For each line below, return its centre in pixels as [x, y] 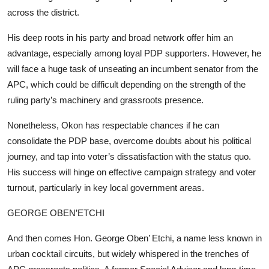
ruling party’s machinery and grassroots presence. [105, 100]
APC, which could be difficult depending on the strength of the [126, 84]
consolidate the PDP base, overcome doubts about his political [129, 141]
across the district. [43, 12]
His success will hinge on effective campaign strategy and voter [131, 172]
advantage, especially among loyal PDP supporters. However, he [134, 53]
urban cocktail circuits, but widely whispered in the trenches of [128, 253]
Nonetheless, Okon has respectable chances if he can [113, 125]
